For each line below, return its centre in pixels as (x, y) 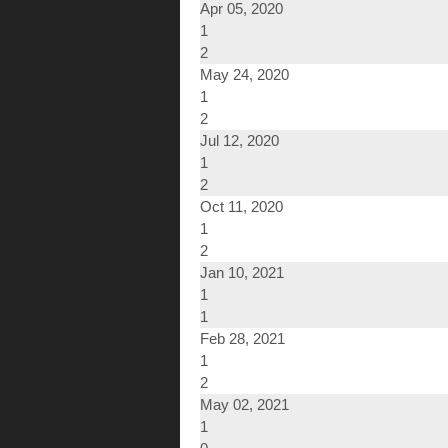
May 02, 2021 (244, 405)
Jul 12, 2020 (239, 141)
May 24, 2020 (244, 75)
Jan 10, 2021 (242, 273)
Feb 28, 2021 (242, 339)
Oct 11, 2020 (241, 207)
